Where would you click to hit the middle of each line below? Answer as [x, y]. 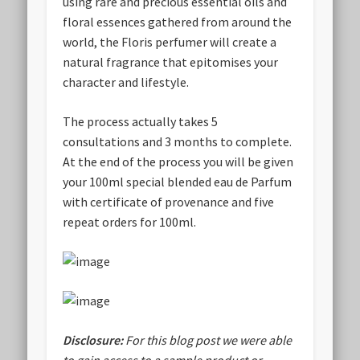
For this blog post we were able [209, 340]
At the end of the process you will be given [178, 162]
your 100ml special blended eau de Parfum [178, 182]
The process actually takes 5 [141, 122]
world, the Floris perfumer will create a [170, 42]
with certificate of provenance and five [169, 202]
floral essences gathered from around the [178, 22]
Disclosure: [94, 340]
